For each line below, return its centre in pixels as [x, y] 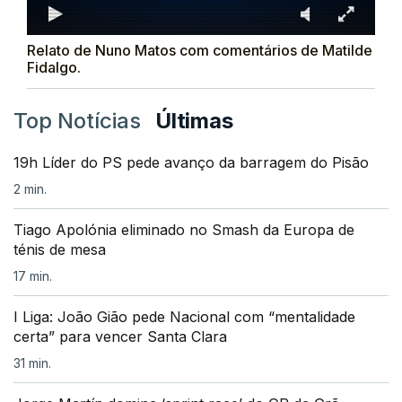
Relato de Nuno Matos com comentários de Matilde [200, 51]
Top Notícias [77, 121]
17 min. [33, 276]
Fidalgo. [54, 68]
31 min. [32, 363]
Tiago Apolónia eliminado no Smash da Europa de [184, 230]
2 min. [30, 189]
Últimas [194, 121]
